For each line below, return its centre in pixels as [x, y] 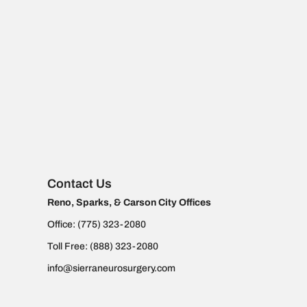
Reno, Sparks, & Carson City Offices [129, 202]
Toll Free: [68, 246]
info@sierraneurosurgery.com [111, 268]
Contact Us [79, 183]
